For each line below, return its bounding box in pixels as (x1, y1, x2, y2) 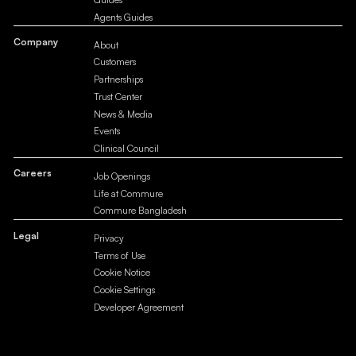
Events (94, 125, 121, 137)
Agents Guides (94, 11, 153, 24)
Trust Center (94, 90, 143, 103)
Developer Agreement (94, 300, 184, 313)
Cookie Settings (94, 284, 156, 296)
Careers (13, 167, 52, 180)
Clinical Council (94, 142, 160, 155)
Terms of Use (94, 249, 146, 261)
